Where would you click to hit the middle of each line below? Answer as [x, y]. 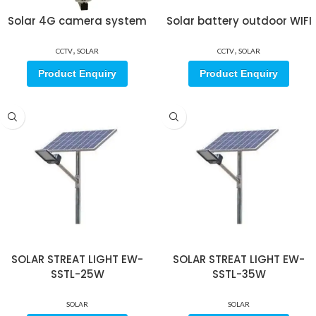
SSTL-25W [77, 274]
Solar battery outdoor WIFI [239, 21]
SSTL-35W [239, 274]
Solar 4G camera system [77, 21]
